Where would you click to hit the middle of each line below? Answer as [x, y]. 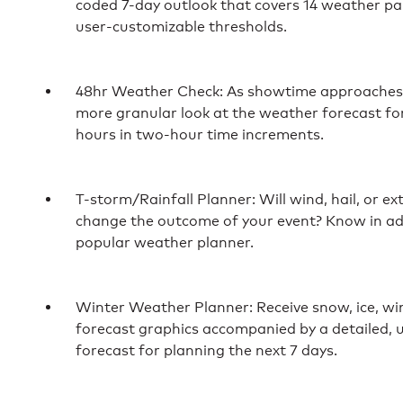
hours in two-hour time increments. [200, 134]
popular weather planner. [165, 242]
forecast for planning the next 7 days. [206, 350]
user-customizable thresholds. [181, 26]
